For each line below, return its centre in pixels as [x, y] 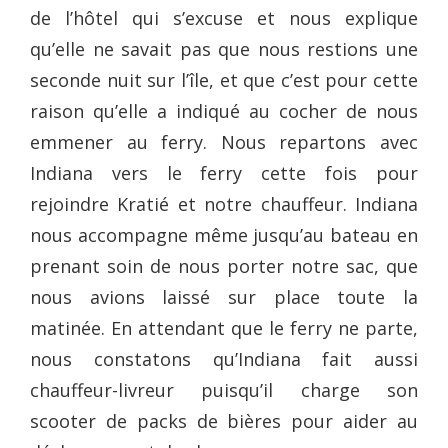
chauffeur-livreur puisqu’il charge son [224, 389]
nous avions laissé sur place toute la [224, 296]
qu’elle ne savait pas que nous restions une [224, 48]
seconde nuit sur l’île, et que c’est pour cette [224, 79]
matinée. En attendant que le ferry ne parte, [224, 327]
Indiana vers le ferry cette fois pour [224, 172]
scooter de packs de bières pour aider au [224, 420]
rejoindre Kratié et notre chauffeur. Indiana [224, 203]
